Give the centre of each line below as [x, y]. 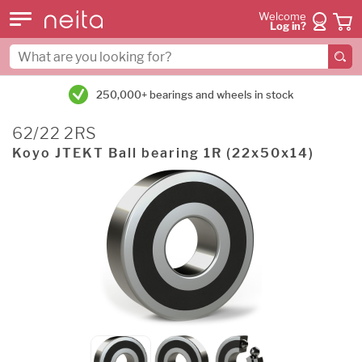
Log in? [288, 26]
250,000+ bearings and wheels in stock [195, 95]
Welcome [282, 17]
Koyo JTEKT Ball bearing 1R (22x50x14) [163, 153]
